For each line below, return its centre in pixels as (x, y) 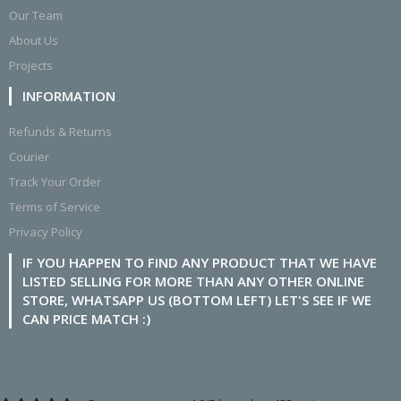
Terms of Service (55, 207)
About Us (34, 41)
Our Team (36, 16)
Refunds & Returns (60, 132)
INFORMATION (69, 96)
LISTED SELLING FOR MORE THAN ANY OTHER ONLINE (193, 282)
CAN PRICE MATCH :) (86, 319)
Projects (31, 66)
